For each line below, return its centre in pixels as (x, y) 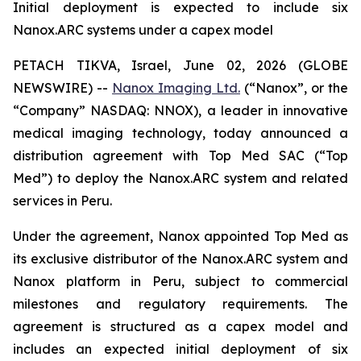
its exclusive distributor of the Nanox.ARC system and (180, 259)
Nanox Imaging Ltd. (176, 88)
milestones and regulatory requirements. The (180, 304)
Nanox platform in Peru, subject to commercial (180, 281)
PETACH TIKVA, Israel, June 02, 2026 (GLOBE (180, 65)
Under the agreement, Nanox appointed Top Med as (180, 236)
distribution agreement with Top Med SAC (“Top (180, 156)
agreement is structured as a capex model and (180, 326)
